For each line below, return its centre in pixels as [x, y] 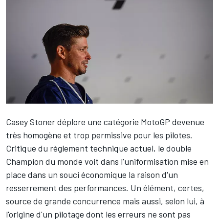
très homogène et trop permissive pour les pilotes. [99, 135]
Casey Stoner [31, 121]
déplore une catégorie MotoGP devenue [130, 121]
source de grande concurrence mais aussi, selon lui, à [105, 201]
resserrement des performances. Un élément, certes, [105, 187]
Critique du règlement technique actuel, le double [99, 148]
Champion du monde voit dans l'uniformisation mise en [107, 161]
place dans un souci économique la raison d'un [92, 174]
